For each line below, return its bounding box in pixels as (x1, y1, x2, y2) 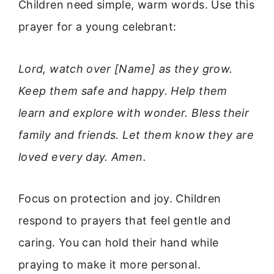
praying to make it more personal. (18, 258, 201, 272)
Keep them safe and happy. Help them (18, 84, 228, 97)
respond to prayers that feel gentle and (18, 214, 231, 228)
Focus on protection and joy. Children (18, 192, 221, 206)
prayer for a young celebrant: (18, 20, 177, 34)
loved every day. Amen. (18, 150, 146, 163)
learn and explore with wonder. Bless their (18, 106, 250, 119)
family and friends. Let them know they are (18, 128, 254, 141)
